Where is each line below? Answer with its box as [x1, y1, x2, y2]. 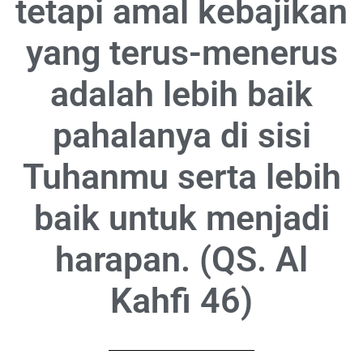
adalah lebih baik [50, 74, 313, 115]
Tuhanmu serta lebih [22, 156, 341, 198]
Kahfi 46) [110, 280, 253, 322]
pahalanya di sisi [52, 115, 311, 156]
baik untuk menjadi [33, 198, 330, 239]
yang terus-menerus [25, 32, 338, 74]
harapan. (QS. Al [55, 239, 308, 280]
